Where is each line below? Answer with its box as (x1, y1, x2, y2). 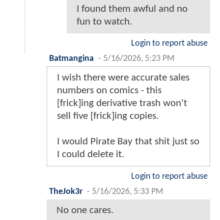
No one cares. (56, 205, 113, 216)
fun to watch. (77, 17, 132, 27)
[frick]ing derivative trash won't (57, 98, 187, 109)
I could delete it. (57, 149, 124, 160)
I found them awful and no (77, 4, 188, 15)
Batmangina (49, 55, 94, 63)
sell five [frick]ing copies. (57, 111, 159, 122)
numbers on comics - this (57, 85, 162, 96)
